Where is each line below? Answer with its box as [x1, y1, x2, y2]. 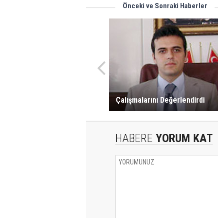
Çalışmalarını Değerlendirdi [115, 95, 205, 105]
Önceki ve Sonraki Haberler [123, 1, 207, 10]
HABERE [115, 131, 153, 145]
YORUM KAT [153, 131, 213, 145]
